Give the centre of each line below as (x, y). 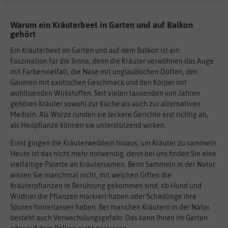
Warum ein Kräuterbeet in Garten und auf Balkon (102, 25)
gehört (23, 34)
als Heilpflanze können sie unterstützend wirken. (88, 125)
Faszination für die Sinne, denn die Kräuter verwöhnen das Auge (112, 61)
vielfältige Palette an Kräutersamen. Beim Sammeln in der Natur (113, 164)
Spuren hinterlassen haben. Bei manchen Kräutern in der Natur (110, 207)
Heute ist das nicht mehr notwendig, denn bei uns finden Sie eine (113, 153)
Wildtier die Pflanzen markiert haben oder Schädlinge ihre (103, 196)
